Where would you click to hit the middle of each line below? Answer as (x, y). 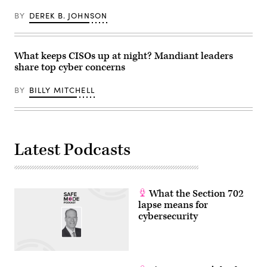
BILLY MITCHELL (62, 90)
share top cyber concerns (70, 67)
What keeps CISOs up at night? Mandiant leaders (124, 56)
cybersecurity (168, 216)
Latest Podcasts (72, 150)
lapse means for (173, 205)
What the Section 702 (195, 193)
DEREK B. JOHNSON (68, 15)
